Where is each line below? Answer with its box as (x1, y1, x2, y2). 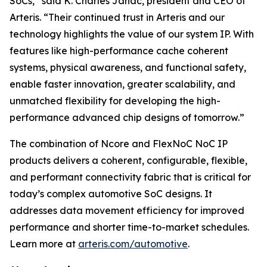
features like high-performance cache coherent (10, 45, 228, 57)
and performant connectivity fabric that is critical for (10, 171, 251, 183)
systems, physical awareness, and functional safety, (10, 61, 246, 73)
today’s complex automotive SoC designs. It (10, 188, 212, 200)
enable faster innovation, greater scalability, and (10, 78, 235, 90)
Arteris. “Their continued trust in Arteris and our (10, 11, 225, 23)
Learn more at (10, 238, 78, 250)
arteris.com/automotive (78, 238, 188, 250)
